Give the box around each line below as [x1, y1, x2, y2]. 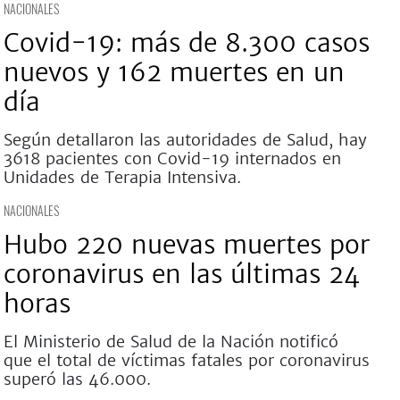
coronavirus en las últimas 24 [3, 258, 360, 290]
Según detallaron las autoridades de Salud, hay [3, 129, 367, 150]
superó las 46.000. [3, 369, 151, 389]
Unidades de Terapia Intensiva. [3, 167, 241, 187]
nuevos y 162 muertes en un [3, 56, 345, 88]
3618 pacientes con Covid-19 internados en [3, 148, 341, 169]
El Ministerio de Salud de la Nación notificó [3, 331, 338, 352]
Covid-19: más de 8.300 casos [3, 27, 370, 59]
